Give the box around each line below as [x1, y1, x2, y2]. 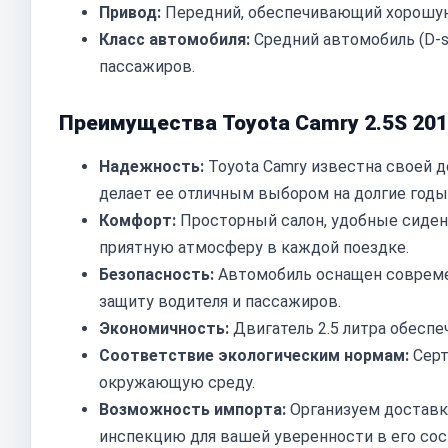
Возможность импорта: [99, 400, 286, 419]
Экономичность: [99, 319, 229, 338]
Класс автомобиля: [99, 30, 250, 49]
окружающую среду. [99, 373, 255, 392]
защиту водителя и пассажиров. [99, 292, 341, 311]
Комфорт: [99, 211, 176, 230]
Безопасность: [99, 265, 214, 284]
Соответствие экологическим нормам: [99, 346, 409, 365]
